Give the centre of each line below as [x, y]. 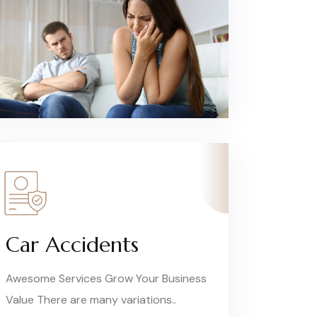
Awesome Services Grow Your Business [106, 278]
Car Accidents [73, 244]
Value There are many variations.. [91, 299]
